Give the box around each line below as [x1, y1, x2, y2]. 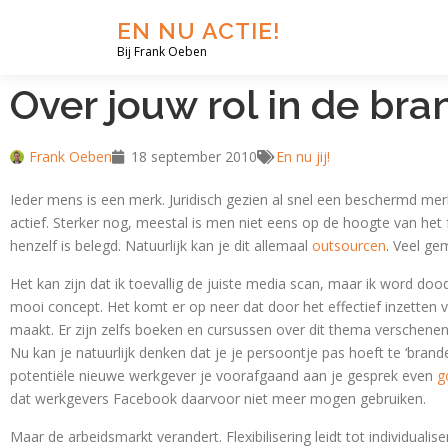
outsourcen [312, 236, 386, 255]
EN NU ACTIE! [117, 16, 281, 44]
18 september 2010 [131, 147, 257, 166]
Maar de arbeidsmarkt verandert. [10, 427, 226, 446]
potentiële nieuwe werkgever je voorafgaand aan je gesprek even [10, 366, 437, 385]
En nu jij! [276, 147, 330, 166]
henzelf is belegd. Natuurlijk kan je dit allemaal [10, 236, 312, 255]
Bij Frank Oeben [117, 43, 207, 60]
